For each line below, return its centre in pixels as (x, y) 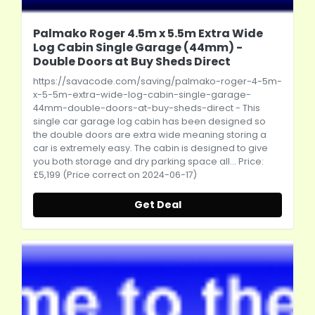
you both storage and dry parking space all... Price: (148, 161)
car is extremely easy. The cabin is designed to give (150, 148)
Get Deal (157, 205)
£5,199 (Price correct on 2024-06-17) (115, 175)
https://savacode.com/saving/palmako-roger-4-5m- (157, 81)
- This (247, 108)
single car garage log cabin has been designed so (149, 121)
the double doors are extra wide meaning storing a (150, 135)
